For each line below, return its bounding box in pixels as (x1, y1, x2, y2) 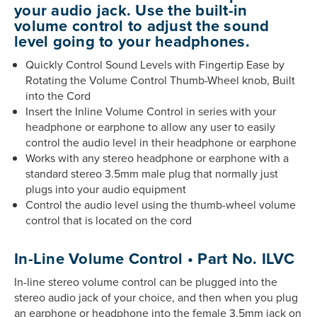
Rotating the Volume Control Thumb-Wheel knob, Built (25, 71, 296, 88)
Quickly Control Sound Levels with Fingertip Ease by (25, 56, 285, 72)
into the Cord (25, 87, 91, 103)
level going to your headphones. (14, 29, 250, 52)
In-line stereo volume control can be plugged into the (14, 273, 277, 289)
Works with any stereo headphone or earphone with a (25, 149, 289, 166)
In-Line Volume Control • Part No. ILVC (14, 246, 295, 270)
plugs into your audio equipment (25, 180, 187, 197)
